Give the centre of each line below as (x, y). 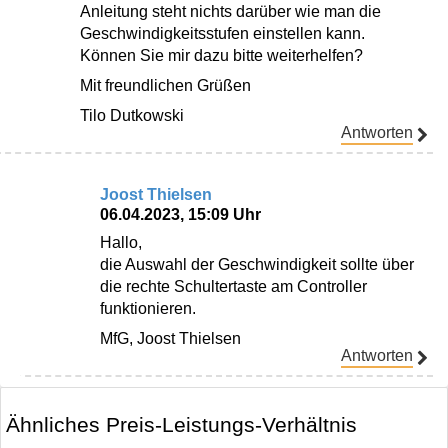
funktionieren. (148, 308)
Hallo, (121, 242)
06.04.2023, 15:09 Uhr (180, 214)
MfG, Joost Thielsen (170, 338)
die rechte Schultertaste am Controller (233, 286)
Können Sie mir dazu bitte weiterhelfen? (221, 55)
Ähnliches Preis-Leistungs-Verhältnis (181, 425)
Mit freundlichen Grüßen (165, 85)
